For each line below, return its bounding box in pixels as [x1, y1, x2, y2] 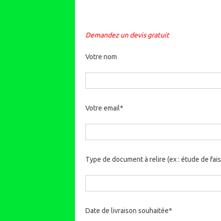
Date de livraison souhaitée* [85, 207, 172, 215]
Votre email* [85, 104, 123, 112]
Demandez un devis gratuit [85, 31, 169, 39]
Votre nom [85, 53, 117, 61]
